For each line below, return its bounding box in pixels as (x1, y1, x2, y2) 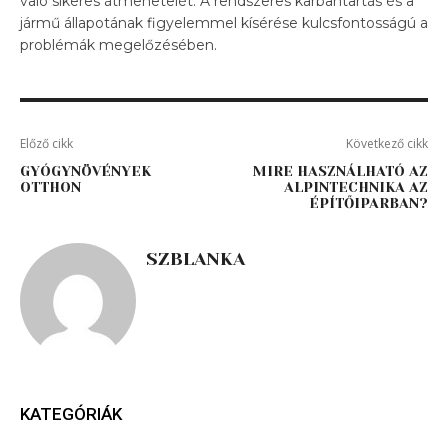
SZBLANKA (146, 248, 245, 269)
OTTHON (20, 178, 81, 195)
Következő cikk (345, 134, 428, 152)
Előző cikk (20, 134, 73, 152)
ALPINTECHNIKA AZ (283, 178, 428, 195)
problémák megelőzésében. (20, 35, 217, 54)
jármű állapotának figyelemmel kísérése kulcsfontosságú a (20, 13, 428, 32)
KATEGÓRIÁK (20, 403, 122, 424)
